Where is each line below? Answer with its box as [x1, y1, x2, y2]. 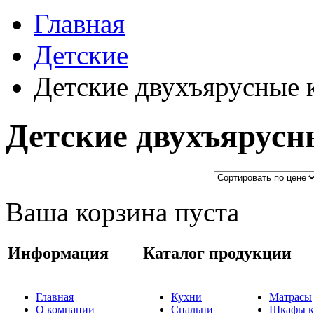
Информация [8, 243, 109, 262]
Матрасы [269, 290, 312, 303]
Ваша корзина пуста [6, 196, 239, 227]
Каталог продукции [143, 243, 292, 262]
